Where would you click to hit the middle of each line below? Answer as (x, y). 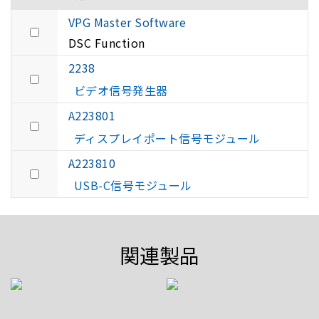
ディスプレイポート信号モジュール (167, 138)
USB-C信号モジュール (133, 185)
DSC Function (109, 43)
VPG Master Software (127, 22)
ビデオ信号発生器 (121, 90)
